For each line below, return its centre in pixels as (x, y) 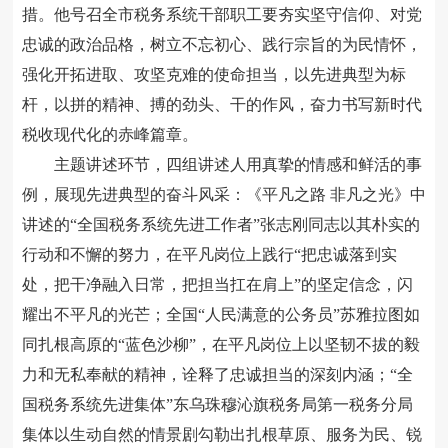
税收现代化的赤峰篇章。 (109, 135)
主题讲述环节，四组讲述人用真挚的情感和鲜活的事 (221, 165)
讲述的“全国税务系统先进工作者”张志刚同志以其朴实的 (220, 225)
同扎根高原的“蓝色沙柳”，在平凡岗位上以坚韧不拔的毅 (220, 345)
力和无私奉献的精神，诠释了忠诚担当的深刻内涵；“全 (217, 375)
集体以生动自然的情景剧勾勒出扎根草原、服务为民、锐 (221, 435)
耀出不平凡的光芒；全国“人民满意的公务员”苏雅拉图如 (220, 315)
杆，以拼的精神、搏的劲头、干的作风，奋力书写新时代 (221, 105)
